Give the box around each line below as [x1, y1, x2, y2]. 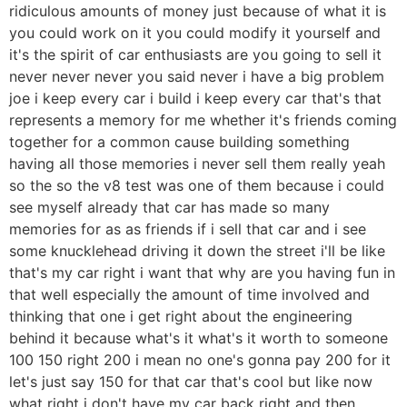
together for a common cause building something [9, 133, 350, 152]
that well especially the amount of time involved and [9, 285, 370, 304]
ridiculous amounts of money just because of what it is [9, 2, 386, 21]
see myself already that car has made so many [9, 198, 330, 217]
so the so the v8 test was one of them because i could [9, 176, 384, 195]
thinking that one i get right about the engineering [9, 307, 352, 326]
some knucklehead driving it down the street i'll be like [9, 242, 385, 261]
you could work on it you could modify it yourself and [9, 24, 381, 43]
